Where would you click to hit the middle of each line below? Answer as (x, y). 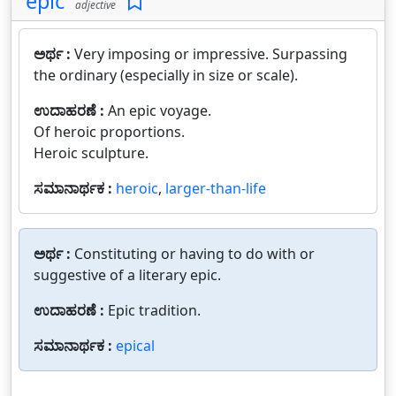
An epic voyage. (160, 110)
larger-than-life (216, 188)
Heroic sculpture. (91, 153)
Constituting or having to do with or (194, 254)
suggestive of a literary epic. (127, 275)
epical (135, 346)
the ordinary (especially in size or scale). (166, 75)
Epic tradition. (154, 310)
